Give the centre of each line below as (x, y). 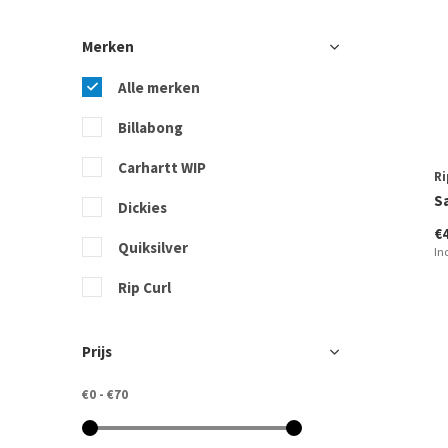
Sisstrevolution (172, 367)
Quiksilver (153, 247)
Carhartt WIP (162, 167)
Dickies (142, 207)
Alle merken (159, 87)
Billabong (150, 127)
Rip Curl (144, 287)
